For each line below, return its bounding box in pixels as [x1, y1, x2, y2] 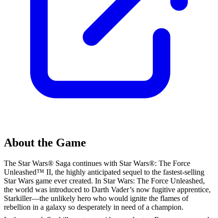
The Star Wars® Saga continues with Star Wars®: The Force [4, 159, 190, 168]
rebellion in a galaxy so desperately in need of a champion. [4, 203, 183, 212]
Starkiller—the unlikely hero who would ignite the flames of [4, 194, 188, 203]
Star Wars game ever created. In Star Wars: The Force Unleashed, [4, 177, 205, 185]
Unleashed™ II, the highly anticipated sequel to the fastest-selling [4, 168, 204, 177]
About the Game [4, 136, 86, 149]
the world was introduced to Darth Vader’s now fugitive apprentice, [4, 185, 211, 194]
